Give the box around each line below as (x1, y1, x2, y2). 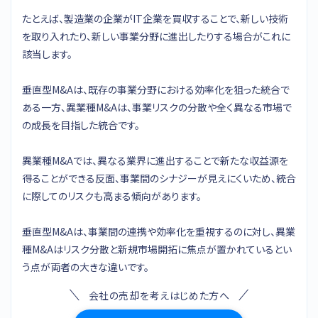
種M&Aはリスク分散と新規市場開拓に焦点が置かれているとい (22, 241, 292, 256)
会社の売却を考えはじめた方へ (88, 287, 230, 302)
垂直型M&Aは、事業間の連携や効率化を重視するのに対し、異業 (22, 224, 295, 238)
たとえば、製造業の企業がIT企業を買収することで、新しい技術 (22, 11, 288, 26)
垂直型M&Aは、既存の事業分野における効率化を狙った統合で (22, 82, 290, 97)
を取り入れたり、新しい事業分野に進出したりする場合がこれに (22, 28, 290, 43)
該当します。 (22, 46, 72, 61)
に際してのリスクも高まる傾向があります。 (22, 188, 202, 203)
